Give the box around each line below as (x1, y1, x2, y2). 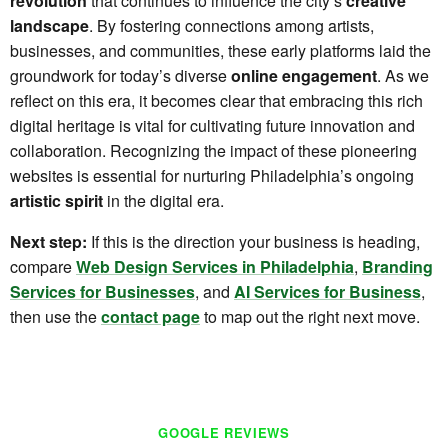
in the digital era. (103, 188, 224, 212)
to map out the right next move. (200, 304, 420, 328)
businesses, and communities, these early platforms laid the (10, 38, 431, 62)
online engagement (231, 63, 377, 87)
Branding (362, 254, 433, 278)
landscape (10, 13, 89, 37)
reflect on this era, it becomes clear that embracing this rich (10, 88, 423, 112)
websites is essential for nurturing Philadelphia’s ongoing (10, 163, 414, 187)
